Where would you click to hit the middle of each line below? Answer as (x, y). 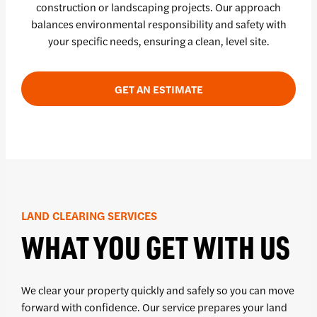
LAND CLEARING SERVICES (89, 216)
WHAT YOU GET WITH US (155, 247)
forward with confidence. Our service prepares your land (154, 307)
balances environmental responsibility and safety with (158, 24)
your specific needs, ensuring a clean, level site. (158, 41)
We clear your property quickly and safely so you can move (157, 290)
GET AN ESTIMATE (158, 89)
